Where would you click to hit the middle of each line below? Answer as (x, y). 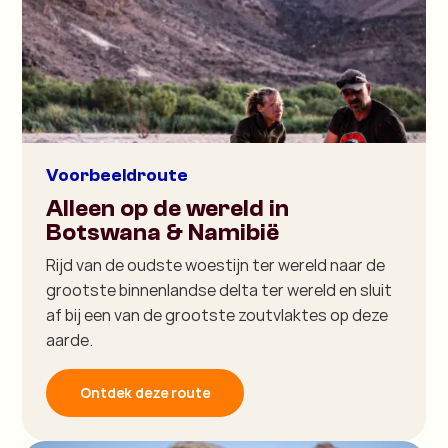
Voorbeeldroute (117, 176)
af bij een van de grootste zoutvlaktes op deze (217, 315)
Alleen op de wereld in (168, 209)
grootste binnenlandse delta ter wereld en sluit (219, 290)
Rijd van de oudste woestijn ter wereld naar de (216, 265)
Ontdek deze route (145, 393)
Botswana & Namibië (163, 233)
